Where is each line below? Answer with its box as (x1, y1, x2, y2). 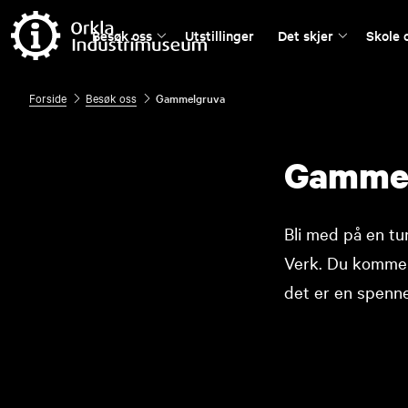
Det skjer (277, 25, 333, 46)
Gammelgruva (156, 89, 225, 107)
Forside (29, 89, 66, 107)
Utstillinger (185, 25, 255, 46)
